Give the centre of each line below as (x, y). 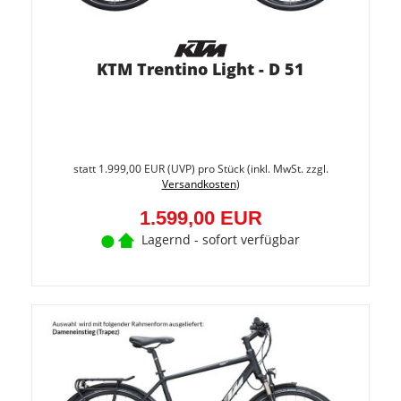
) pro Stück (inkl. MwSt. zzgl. (260, 168)
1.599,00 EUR (200, 218)
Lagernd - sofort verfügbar (221, 239)
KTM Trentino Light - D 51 (200, 68)
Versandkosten (199, 183)
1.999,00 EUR (131, 168)
